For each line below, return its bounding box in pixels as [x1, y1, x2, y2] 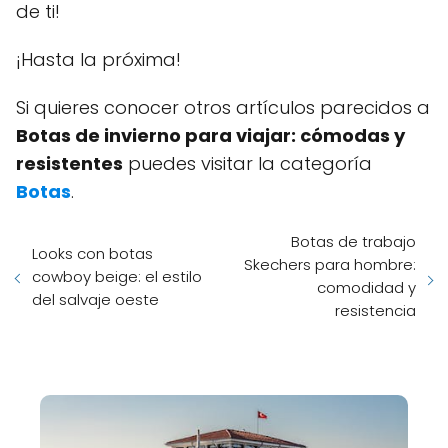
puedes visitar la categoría [123, 151, 372, 176]
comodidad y [317, 277, 416, 298]
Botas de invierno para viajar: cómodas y [16, 123, 405, 148]
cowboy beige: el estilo [32, 265, 202, 287]
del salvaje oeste [32, 288, 159, 310]
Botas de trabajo [291, 231, 416, 252]
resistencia [335, 300, 416, 321]
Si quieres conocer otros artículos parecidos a [16, 95, 430, 120]
